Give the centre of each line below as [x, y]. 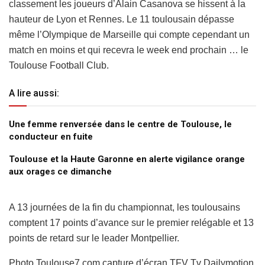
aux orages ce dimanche [60, 171]
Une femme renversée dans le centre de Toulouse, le [120, 124]
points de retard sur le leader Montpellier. [94, 238]
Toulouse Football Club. [59, 65]
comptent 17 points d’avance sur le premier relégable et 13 [131, 222]
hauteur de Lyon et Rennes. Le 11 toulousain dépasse [122, 19]
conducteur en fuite [51, 136]
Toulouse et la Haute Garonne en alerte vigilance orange [127, 159]
